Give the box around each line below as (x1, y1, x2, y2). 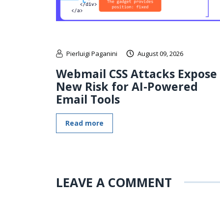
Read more (65, 118, 104, 128)
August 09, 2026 (137, 49, 183, 58)
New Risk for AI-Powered (56, 78, 198, 94)
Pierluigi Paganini (66, 49, 117, 58)
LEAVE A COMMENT (56, 173, 172, 191)
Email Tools (56, 91, 120, 107)
